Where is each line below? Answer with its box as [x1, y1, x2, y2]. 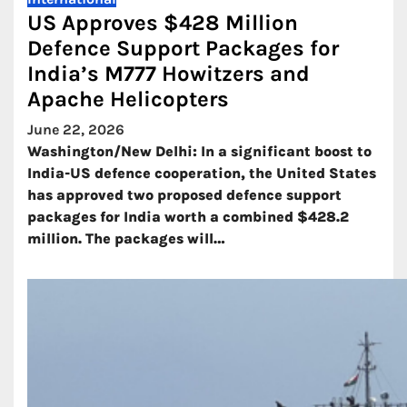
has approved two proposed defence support [27, 186, 342, 203]
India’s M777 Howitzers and [27, 61, 310, 86]
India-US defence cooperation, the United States [27, 164, 376, 182]
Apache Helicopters [27, 86, 229, 112]
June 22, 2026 [27, 121, 124, 138]
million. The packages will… [27, 230, 225, 247]
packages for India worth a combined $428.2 [27, 208, 349, 225]
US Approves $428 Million [27, 10, 298, 35]
